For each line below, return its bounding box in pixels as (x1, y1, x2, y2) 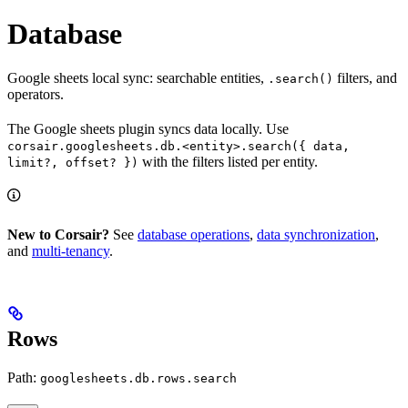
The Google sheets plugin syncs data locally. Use (7, 121, 289, 138)
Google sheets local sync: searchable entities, (7, 70, 268, 87)
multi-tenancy (32, 243, 109, 260)
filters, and (333, 70, 397, 87)
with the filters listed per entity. (138, 154, 318, 170)
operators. (7, 87, 64, 103)
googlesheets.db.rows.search (40, 372, 237, 386)
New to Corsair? (7, 227, 109, 243)
